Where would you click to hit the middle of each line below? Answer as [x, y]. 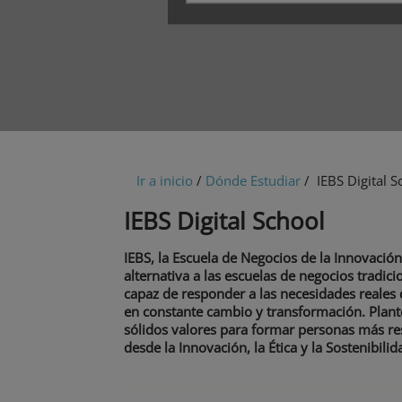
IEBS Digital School [224, 221]
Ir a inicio [165, 181]
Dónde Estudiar [253, 181]
